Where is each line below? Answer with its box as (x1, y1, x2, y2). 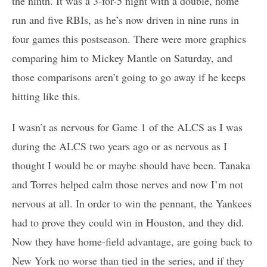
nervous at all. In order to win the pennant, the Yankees (12, 196, 252, 211)
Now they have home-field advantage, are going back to (12, 234, 252, 249)
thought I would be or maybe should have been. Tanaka (12, 158, 250, 173)
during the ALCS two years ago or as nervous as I (12, 139, 227, 154)
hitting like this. (12, 89, 80, 104)
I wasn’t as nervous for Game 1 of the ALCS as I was (12, 120, 243, 135)
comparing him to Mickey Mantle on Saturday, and (12, 51, 232, 66)
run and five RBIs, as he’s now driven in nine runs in (12, 13, 239, 27)
